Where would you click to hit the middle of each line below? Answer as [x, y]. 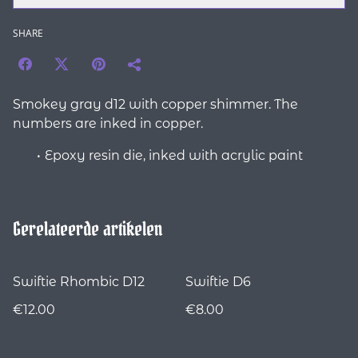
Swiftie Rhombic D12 [79, 282]
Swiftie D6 [218, 282]
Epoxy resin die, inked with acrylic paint [174, 156]
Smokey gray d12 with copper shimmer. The [155, 105]
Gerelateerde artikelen [88, 229]
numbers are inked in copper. [108, 124]
